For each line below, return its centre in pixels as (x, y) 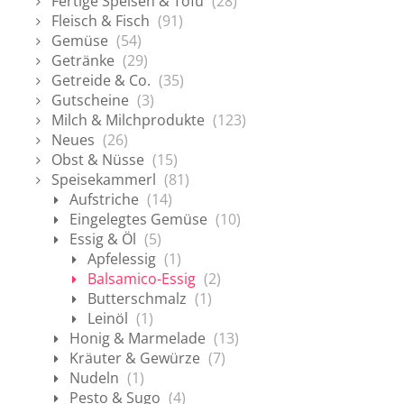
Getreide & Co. (101, 80)
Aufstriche (104, 199)
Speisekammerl (104, 179)
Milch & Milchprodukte (128, 120)
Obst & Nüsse (98, 160)
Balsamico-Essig (142, 279)
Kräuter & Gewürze (135, 358)
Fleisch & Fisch (101, 21)
